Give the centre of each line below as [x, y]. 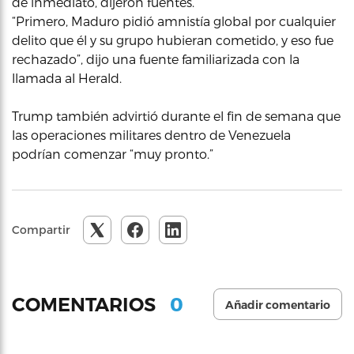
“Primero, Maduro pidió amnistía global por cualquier [174, 21]
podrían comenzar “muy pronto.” [113, 154]
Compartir [41, 230]
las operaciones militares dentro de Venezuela [151, 135]
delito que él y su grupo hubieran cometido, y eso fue [173, 40]
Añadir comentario [278, 305]
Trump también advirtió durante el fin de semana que [176, 116]
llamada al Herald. [67, 78]
